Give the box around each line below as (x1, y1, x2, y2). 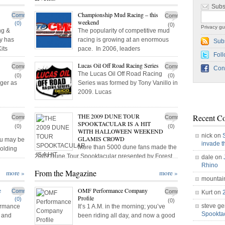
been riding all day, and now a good (78, 212, 175, 219)
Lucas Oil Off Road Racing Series (78, 61, 159, 69)
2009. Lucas (78, 88, 111, 95)
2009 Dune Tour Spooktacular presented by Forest (35, 153, 172, 160)
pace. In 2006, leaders (78, 45, 140, 52)
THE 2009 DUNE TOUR (78, 112, 140, 120)
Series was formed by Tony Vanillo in (78, 79, 178, 86)
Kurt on (201, 189, 222, 196)
